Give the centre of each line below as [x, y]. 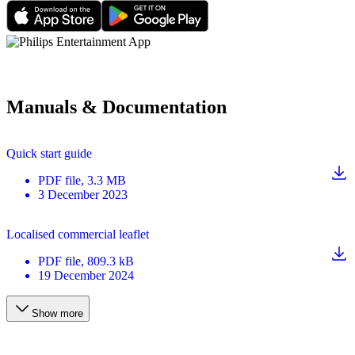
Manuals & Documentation [116, 107]
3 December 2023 [83, 195]
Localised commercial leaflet [78, 235]
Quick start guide [49, 154]
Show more [57, 314]
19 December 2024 [86, 276]
